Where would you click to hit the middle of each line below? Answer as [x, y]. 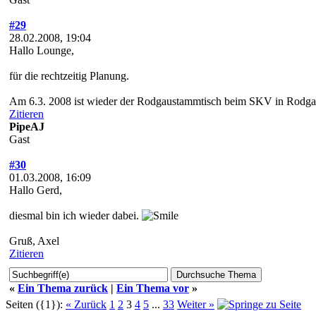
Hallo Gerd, [36, 190]
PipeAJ [27, 126]
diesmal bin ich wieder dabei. [75, 215]
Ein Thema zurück [63, 288]
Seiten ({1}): [34, 304]
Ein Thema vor [153, 288]
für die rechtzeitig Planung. [69, 75]
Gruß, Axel [34, 241]
